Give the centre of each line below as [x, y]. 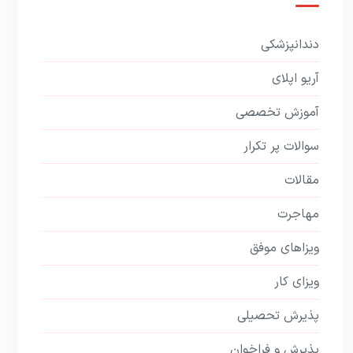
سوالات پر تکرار [282, 147]
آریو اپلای [296, 79]
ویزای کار [297, 282]
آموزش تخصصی [278, 113]
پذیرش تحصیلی [279, 316]
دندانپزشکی [290, 45]
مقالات [302, 180]
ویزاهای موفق [285, 248]
